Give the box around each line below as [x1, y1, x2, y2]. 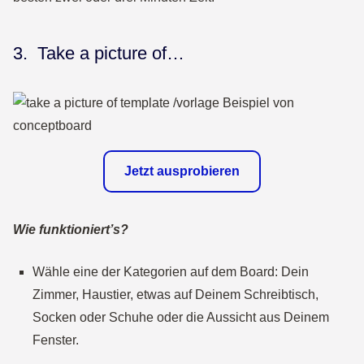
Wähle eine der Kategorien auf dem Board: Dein [32, 265, 309, 279]
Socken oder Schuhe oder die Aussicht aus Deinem [32, 310, 329, 324]
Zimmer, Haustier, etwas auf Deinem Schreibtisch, [32, 288, 318, 301]
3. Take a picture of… [13, 43, 184, 63]
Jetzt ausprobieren [124, 164, 240, 178]
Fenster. [32, 333, 79, 347]
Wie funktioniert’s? [13, 223, 128, 236]
